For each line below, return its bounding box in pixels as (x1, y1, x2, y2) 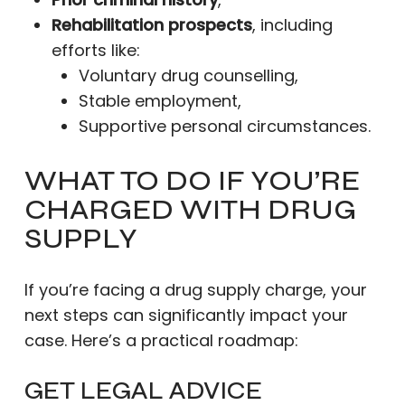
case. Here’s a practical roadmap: (24, 329, 298, 352)
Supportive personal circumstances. (78, 115, 371, 137)
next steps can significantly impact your (24, 304, 348, 326)
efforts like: (51, 39, 140, 61)
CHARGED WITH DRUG (24, 192, 356, 227)
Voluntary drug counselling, (78, 64, 298, 87)
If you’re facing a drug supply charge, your (24, 278, 367, 301)
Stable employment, (78, 89, 241, 112)
